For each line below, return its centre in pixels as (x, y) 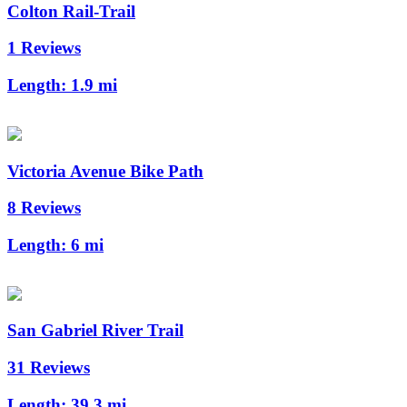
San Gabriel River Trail (95, 331)
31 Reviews (49, 368)
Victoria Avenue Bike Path (105, 171)
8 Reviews (44, 208)
